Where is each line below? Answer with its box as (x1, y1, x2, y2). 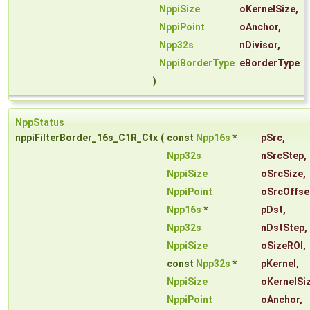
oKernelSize (239, 3, 295, 15)
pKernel (261, 258, 296, 270)
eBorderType (239, 57, 300, 69)
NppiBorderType (159, 57, 235, 69)
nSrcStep (261, 150, 304, 162)
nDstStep (261, 222, 304, 234)
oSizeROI (261, 240, 303, 252)
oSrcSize (261, 168, 303, 180)
